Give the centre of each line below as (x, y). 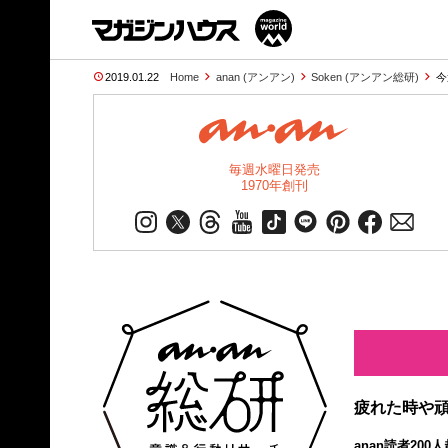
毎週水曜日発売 (274, 169)
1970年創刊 (274, 185)
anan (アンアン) (255, 77)
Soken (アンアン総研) (365, 77)
